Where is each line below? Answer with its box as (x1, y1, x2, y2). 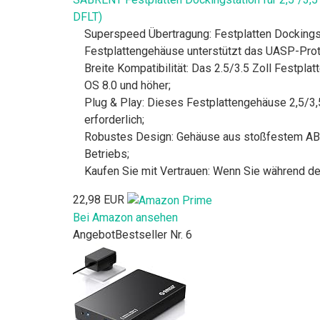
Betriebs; (84, 146, 129, 161)
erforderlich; (84, 112, 144, 126)
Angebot (73, 227, 115, 241)
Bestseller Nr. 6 (115, 227, 192, 241)
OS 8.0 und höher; (84, 78, 171, 92)
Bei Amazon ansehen (73, 210, 178, 224)
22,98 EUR (73, 192, 124, 206)
